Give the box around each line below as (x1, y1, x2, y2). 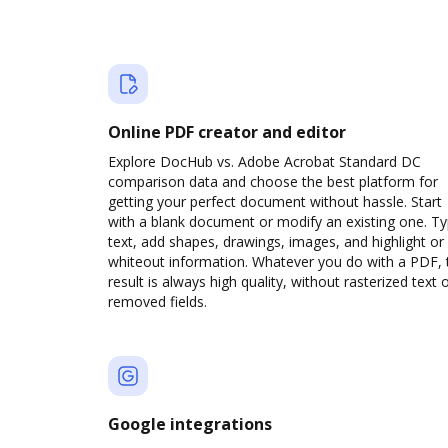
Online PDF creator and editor (108, 121, 346, 143)
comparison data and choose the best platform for (108, 172, 438, 191)
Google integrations (108, 413, 272, 435)
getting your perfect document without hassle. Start (108, 192, 442, 211)
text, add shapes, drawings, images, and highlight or (108, 232, 444, 251)
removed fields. (108, 292, 207, 311)
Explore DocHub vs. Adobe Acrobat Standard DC (108, 152, 421, 171)
